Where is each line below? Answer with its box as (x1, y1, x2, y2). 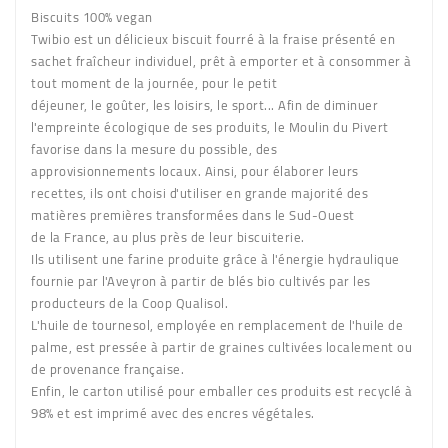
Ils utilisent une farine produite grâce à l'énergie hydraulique (31, 247, 400, 271)
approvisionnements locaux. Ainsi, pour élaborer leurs (31, 159, 359, 183)
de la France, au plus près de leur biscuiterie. (31, 225, 305, 249)
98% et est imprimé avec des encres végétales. (31, 401, 315, 425)
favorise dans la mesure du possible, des (31, 137, 277, 161)
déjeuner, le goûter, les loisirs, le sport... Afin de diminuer (31, 93, 378, 117)
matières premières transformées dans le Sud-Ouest (31, 203, 355, 227)
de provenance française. (31, 357, 184, 381)
